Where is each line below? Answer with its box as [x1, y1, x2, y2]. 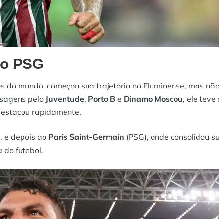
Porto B [88, 93, 115, 104]
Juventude [45, 93, 84, 104]
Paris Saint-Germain [48, 131, 124, 142]
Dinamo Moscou [124, 93, 183, 104]
